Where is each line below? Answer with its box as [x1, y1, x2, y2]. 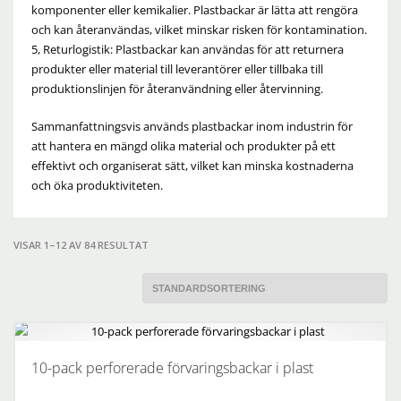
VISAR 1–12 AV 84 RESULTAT [13, 238, 149, 252]
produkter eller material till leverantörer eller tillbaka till [31, 61, 323, 77]
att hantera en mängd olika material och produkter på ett [31, 138, 336, 154]
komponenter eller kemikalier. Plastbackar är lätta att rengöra [31, 2, 358, 18]
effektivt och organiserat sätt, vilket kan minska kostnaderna [31, 158, 354, 174]
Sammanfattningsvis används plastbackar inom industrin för [31, 118, 353, 134]
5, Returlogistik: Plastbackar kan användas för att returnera [31, 41, 344, 57]
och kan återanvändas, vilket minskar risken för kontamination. [31, 21, 367, 38]
